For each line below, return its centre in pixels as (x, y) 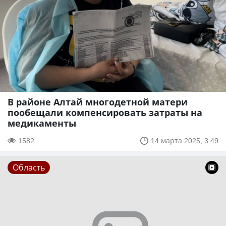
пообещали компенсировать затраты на (105, 113)
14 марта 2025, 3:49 (185, 141)
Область (29, 168)
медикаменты (42, 123)
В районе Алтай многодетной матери (98, 102)
